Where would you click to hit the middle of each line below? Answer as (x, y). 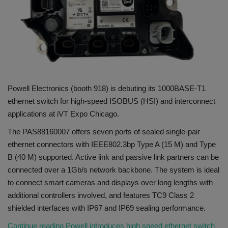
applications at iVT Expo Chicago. (63, 113)
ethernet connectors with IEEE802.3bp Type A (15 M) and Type (112, 144)
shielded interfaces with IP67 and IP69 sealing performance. (107, 208)
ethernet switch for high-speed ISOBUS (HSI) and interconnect (111, 101)
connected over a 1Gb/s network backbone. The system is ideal (113, 169)
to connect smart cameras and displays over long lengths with (110, 182)
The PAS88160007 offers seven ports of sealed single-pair (104, 131)
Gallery (21, 18)
